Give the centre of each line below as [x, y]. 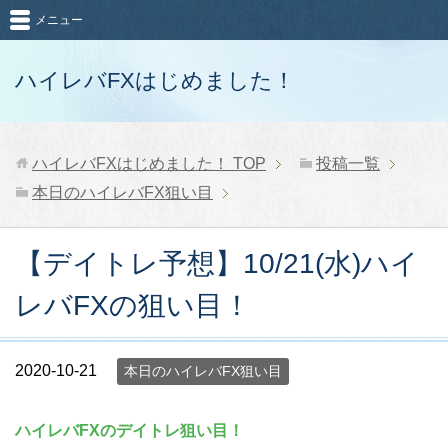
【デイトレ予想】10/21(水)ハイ [217, 263]
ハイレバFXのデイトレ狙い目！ [129, 430]
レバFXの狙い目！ [133, 305]
